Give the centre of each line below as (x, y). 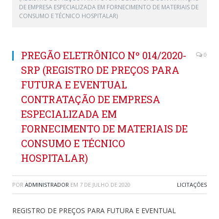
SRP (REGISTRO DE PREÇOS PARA (100, 70)
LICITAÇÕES (192, 185)
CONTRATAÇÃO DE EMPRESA (91, 99)
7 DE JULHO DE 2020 (105, 185)
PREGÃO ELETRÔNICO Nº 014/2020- (104, 55)
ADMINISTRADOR (47, 185)
